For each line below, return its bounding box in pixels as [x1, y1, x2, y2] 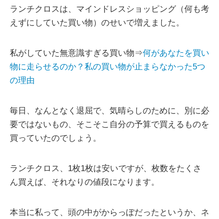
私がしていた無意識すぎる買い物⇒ [10, 48, 143, 58]
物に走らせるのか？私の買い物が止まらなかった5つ [10, 62, 205, 72]
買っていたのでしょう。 [10, 133, 101, 143]
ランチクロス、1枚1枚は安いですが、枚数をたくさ [10, 164, 201, 174]
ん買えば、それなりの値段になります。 [10, 177, 159, 187]
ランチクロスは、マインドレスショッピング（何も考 [10, 4, 209, 14]
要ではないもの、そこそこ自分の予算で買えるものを [10, 120, 209, 130]
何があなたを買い [143, 48, 209, 58]
